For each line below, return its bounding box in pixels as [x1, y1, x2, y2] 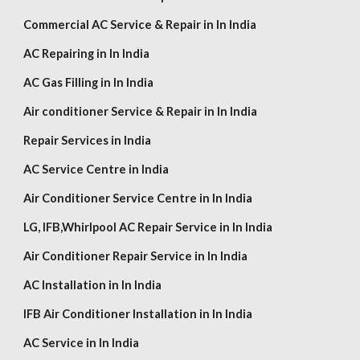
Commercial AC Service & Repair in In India [23, 18, 257, 31]
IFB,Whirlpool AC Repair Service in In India [43, 220, 273, 234]
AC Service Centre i [23, 162, 133, 176]
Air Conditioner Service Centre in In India [23, 191, 253, 205]
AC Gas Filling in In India [23, 76, 154, 89]
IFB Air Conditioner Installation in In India [23, 307, 253, 321]
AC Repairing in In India [23, 47, 150, 60]
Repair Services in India [23, 133, 152, 147]
